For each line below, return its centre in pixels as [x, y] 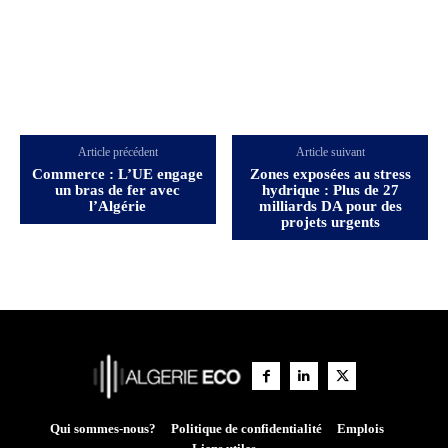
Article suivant [330, 151]
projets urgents [330, 221]
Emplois [360, 429]
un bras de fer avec [118, 189]
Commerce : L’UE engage [118, 173]
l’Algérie [118, 205]
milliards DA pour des [330, 205]
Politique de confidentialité [246, 429]
